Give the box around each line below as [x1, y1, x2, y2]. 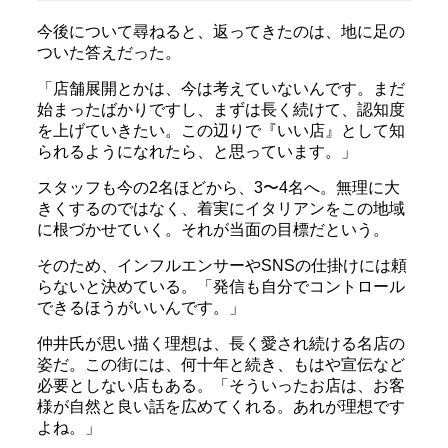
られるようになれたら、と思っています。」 [36, 142, 357, 160]
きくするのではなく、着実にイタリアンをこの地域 [36, 199, 405, 217]
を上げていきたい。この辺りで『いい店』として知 [36, 121, 405, 139]
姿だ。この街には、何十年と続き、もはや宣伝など [36, 355, 405, 373]
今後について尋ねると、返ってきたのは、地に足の [36, 22, 405, 40]
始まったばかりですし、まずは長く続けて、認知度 [36, 100, 405, 118]
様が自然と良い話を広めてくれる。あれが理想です [36, 397, 405, 415]
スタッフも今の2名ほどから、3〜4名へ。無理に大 [36, 178, 400, 196]
